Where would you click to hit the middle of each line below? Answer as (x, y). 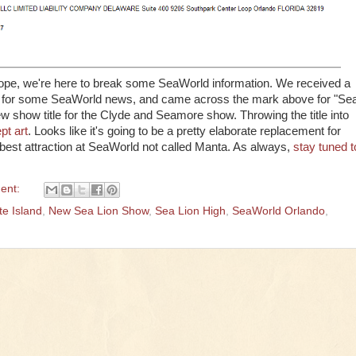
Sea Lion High (190, 211)
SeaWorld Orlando (279, 211)
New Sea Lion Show (99, 211)
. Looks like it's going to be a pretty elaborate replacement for (184, 132)
